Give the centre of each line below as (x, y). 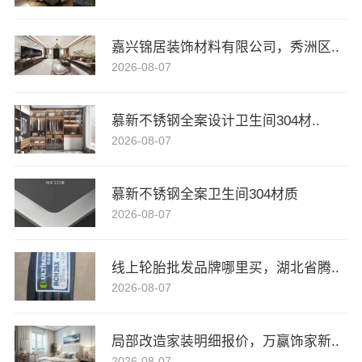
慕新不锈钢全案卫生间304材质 (204, 194)
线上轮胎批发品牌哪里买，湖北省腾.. (225, 267)
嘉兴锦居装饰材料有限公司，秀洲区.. (225, 47)
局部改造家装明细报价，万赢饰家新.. (225, 341)
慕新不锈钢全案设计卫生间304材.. (215, 120)
